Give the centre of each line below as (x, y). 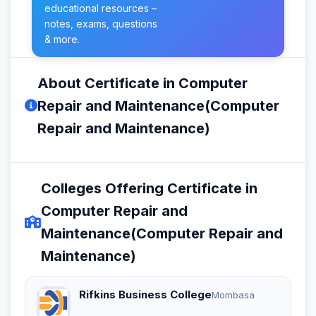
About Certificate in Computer (142, 83)
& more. (62, 39)
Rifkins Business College (145, 294)
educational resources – (101, 8)
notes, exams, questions (101, 23)
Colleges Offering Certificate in (149, 188)
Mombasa (233, 294)
